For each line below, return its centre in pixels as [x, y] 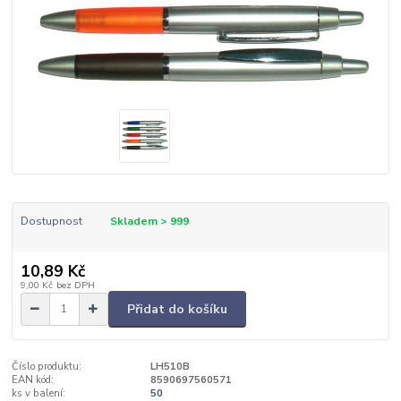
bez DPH [75, 286]
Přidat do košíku [177, 309]
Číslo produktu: [47, 366]
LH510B [170, 366]
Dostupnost [51, 221]
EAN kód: [33, 380]
